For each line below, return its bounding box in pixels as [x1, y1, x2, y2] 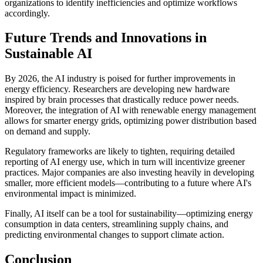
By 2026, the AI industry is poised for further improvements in [5, 73, 235, 84]
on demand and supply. [5, 126, 90, 137]
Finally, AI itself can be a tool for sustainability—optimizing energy [5, 208, 253, 219]
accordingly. [5, 8, 50, 18]
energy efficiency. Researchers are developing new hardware [5, 84, 230, 95]
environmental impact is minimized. [5, 188, 136, 199]
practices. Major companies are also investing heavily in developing [5, 167, 254, 178]
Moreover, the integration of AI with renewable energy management [5, 105, 256, 116]
